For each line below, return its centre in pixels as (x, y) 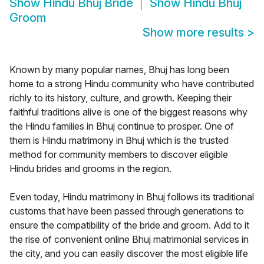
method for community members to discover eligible (119, 155)
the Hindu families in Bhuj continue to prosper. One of (122, 126)
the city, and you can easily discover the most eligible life (129, 254)
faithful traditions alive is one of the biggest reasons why (128, 112)
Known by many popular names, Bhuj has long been (119, 70)
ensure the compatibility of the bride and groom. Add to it (129, 225)
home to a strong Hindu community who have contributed (132, 84)
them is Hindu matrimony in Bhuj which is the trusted (119, 141)
